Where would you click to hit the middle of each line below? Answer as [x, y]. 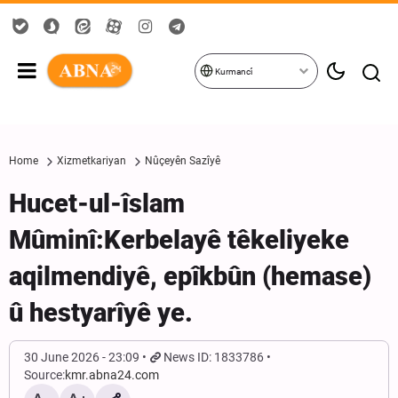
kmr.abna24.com [112, 375]
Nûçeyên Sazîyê [183, 161]
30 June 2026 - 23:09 [82, 357]
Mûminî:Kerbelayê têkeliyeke [179, 240]
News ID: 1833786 [214, 357]
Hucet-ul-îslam [97, 203]
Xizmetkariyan [92, 161]
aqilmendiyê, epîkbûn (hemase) [190, 276]
